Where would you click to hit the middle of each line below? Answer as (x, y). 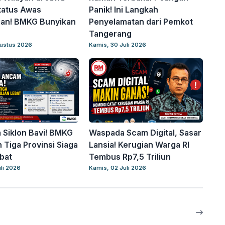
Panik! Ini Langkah (124, 10)
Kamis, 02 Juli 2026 (118, 168)
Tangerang (110, 34)
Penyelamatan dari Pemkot (141, 22)
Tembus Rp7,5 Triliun (130, 157)
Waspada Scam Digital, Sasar (145, 133)
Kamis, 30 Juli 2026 (118, 45)
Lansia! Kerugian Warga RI (139, 145)
